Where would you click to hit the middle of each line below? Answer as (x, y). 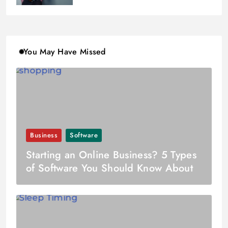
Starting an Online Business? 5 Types (111, 155)
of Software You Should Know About (110, 168)
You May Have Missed (65, 51)
